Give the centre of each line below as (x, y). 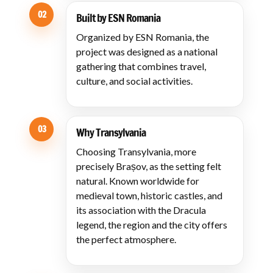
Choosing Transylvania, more (136, 151)
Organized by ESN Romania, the (143, 37)
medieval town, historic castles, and (149, 195)
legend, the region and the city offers (152, 225)
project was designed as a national (147, 51)
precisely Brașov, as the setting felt (149, 166)
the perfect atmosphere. (126, 239)
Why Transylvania (111, 132)
